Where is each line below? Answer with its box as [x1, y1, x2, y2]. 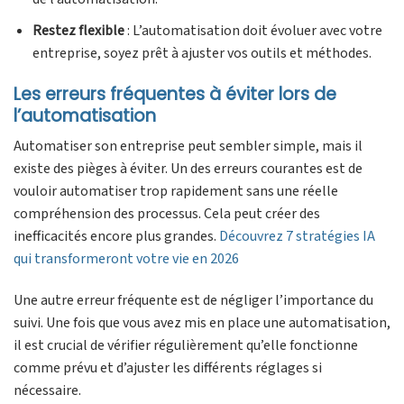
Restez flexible [32, 20, 124, 41]
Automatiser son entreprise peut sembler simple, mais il [14, 136, 363, 157]
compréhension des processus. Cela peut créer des [14, 204, 320, 225]
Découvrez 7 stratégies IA [219, 226, 375, 247]
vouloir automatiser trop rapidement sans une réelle [14, 181, 338, 202]
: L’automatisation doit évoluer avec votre [124, 20, 382, 41]
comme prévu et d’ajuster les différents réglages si [14, 358, 322, 379]
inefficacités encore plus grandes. [14, 226, 219, 247]
